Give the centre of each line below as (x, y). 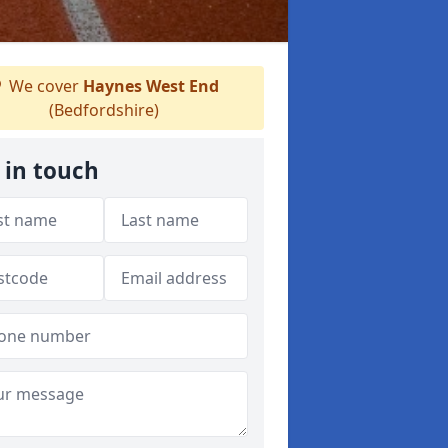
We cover (44, 86)
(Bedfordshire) (104, 110)
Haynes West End (151, 86)
